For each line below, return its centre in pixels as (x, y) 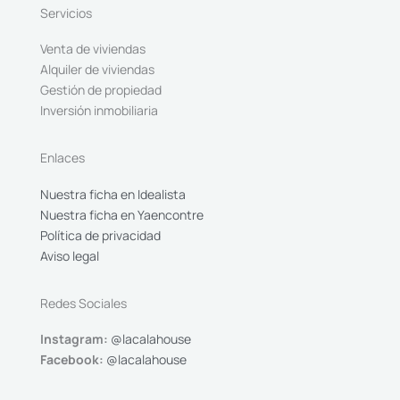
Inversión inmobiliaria (99, 110)
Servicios (66, 12)
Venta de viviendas (93, 49)
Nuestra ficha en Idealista (113, 194)
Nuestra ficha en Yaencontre (122, 214)
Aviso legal (70, 255)
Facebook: (72, 359)
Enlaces (62, 158)
